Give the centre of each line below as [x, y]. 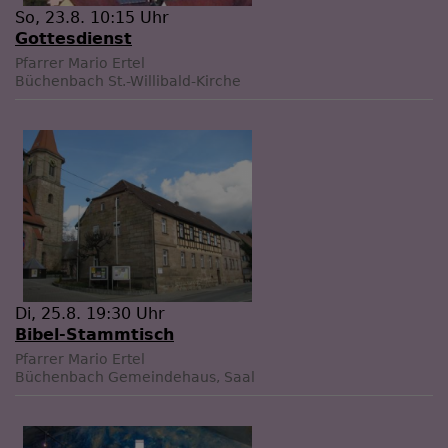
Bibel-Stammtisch [94, 334]
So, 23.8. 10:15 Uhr [92, 18]
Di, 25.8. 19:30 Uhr [90, 313]
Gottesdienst [73, 39]
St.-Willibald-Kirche [174, 81]
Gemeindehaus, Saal [181, 376]
